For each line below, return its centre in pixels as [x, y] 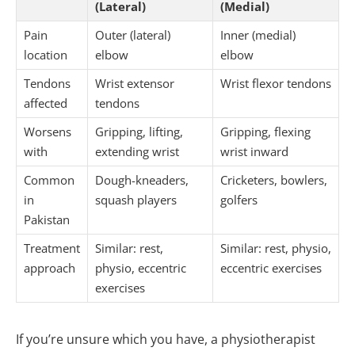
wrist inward [254, 151]
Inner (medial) [258, 34]
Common [49, 179]
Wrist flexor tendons [276, 83]
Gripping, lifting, [139, 131]
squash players [136, 199]
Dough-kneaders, [142, 179]
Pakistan [47, 219]
